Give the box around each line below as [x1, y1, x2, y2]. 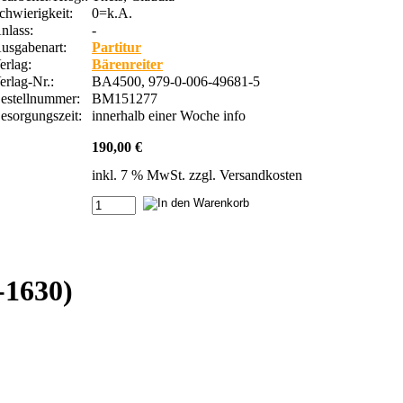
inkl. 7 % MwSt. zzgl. [92, 166, 219, 183]
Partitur [92, 39, 141, 55]
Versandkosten [219, 166, 302, 183]
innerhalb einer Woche [92, 107, 223, 123]
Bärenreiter [92, 56, 163, 72]
